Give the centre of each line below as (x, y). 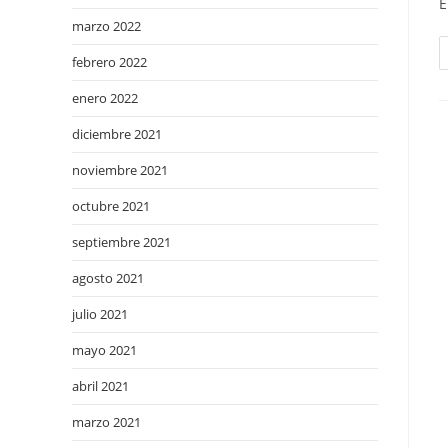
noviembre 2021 (120, 170)
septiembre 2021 (121, 242)
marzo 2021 (106, 422)
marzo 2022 (106, 26)
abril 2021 (100, 386)
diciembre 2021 (117, 134)
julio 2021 (100, 314)
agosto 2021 (108, 278)
